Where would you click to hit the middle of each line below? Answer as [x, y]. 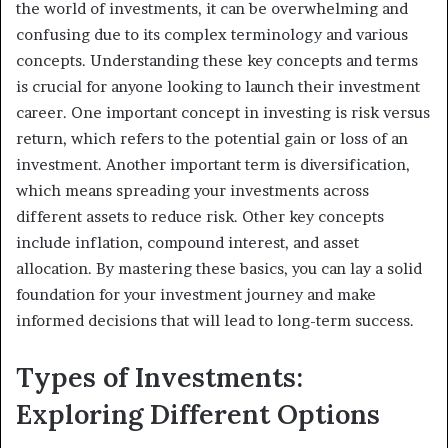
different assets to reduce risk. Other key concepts [200, 217]
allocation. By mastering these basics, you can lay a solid [219, 269]
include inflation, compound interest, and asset [187, 243]
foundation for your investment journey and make [196, 295]
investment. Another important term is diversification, [213, 165]
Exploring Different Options [198, 414]
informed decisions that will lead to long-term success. [215, 321]
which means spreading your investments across [192, 191]
